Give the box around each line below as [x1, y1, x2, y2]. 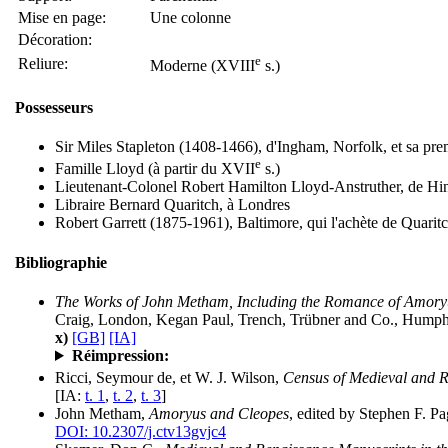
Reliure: [18, 54, 68, 72]
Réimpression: [71, 346, 169, 364]
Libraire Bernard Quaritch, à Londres [55, 196, 290, 214]
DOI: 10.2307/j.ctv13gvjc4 [55, 423, 226, 441]
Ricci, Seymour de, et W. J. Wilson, [55, 369, 283, 387]
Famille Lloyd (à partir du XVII [55, 160, 255, 178]
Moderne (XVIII [150, 56, 255, 74]
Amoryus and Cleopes [149, 405, 289, 423]
